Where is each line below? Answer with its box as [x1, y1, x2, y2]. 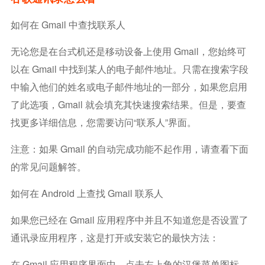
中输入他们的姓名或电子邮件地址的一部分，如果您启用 [10, 80, 247, 93]
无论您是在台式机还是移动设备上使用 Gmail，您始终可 [10, 44, 246, 58]
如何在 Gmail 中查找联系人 [10, 18, 125, 31]
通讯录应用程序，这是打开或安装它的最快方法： [10, 231, 219, 244]
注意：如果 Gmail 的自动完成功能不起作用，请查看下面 [10, 142, 248, 156]
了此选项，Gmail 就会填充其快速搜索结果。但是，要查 [10, 98, 246, 111]
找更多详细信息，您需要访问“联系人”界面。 [10, 115, 196, 129]
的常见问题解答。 [10, 160, 86, 173]
